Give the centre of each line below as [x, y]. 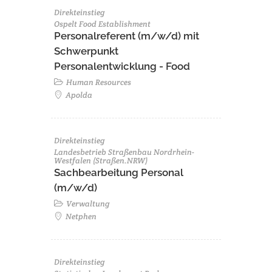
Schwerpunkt [86, 51]
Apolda [78, 95]
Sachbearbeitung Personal [119, 172]
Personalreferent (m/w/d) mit [127, 36]
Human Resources [98, 82]
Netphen [80, 216]
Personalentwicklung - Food [122, 66]
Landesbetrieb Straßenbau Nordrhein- [124, 152]
